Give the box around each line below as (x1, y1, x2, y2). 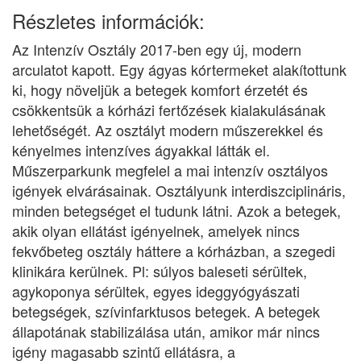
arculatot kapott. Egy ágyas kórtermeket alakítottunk (12, 59, 346, 80)
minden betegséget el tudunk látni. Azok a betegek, (12, 200, 341, 221)
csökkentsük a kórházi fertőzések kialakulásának (12, 99, 326, 120)
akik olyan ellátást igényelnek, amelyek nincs (12, 220, 300, 241)
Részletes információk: (12, 6, 205, 35)
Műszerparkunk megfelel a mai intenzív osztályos (12, 160, 328, 180)
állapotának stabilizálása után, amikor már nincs (12, 321, 320, 342)
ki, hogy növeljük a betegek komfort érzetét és (12, 79, 308, 100)
